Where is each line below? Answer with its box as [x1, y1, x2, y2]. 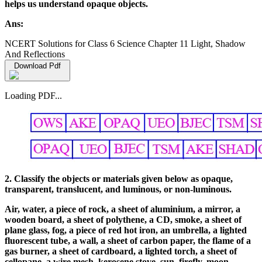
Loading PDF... [5, 90, 62, 101]
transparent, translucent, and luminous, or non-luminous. [5, 184, 232, 194]
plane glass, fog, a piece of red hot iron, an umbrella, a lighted [5, 225, 247, 235]
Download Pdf [14, 61, 61, 70]
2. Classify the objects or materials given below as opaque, [5, 173, 233, 184]
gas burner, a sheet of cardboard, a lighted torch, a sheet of [5, 246, 237, 256]
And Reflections [5, 49, 65, 59]
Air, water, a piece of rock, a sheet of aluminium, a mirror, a [5, 204, 240, 214]
